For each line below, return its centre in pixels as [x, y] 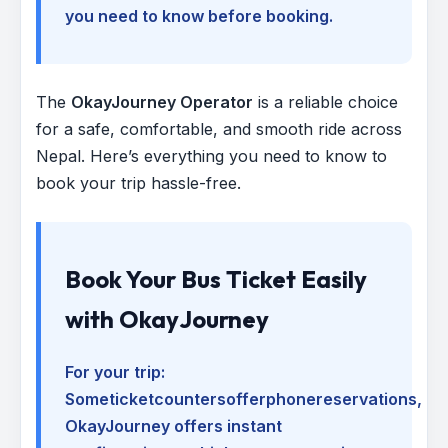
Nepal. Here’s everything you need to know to [211, 155]
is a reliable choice [325, 101]
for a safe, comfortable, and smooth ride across [219, 128]
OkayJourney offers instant [173, 426]
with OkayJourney [167, 319]
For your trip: [115, 372]
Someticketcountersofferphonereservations [241, 399]
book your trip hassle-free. [138, 182]
